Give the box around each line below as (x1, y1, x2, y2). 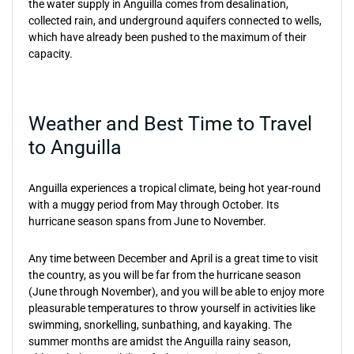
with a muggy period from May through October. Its (28, 198, 279, 211)
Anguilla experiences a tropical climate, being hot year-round (28, 182, 321, 194)
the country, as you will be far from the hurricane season (28, 269, 301, 281)
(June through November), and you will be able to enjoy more (28, 285, 324, 298)
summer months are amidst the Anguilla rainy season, (28, 335, 291, 348)
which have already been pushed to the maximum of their (28, 31, 307, 43)
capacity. (28, 47, 73, 60)
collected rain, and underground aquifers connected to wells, (28, 14, 322, 27)
